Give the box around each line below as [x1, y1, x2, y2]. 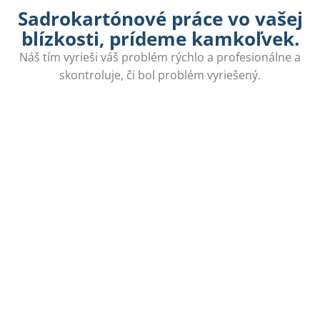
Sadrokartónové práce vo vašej [17, 5, 303, 31]
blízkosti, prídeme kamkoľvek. [21, 25, 299, 51]
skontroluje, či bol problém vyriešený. [59, 66, 261, 83]
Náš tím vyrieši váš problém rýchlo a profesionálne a [19, 49, 301, 65]
